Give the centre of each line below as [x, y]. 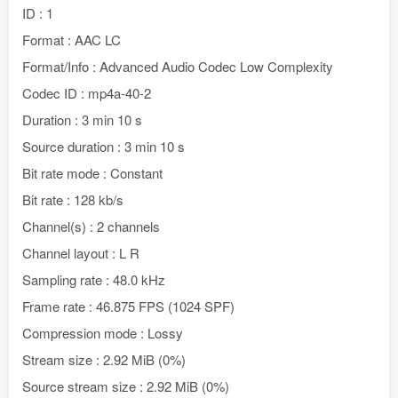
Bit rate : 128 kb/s [73, 199]
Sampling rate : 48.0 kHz [94, 279]
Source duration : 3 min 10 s [103, 146]
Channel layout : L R [81, 253]
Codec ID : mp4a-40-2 [87, 93]
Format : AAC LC [72, 40]
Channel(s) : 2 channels [91, 226]
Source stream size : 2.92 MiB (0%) [126, 386]
